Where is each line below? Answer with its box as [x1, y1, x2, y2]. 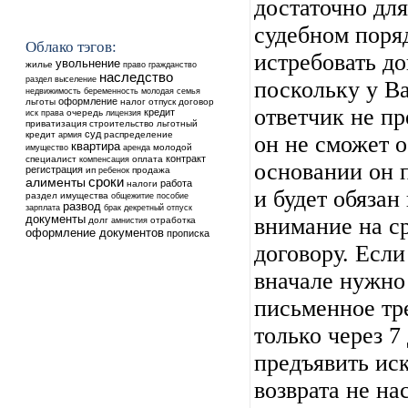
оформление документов [25, 226, 164, 240]
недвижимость [25, 86, 81, 96]
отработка [150, 215, 196, 225]
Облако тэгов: [25, 38, 117, 56]
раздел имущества [25, 190, 108, 200]
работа [160, 178, 192, 189]
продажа [132, 165, 170, 175]
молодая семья [141, 87, 200, 96]
